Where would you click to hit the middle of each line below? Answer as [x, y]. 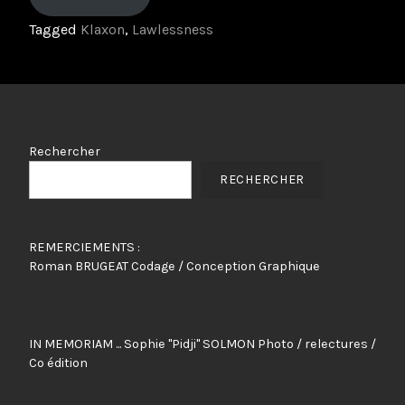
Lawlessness [173, 30]
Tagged [55, 30]
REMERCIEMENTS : [85, 248]
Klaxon [103, 30]
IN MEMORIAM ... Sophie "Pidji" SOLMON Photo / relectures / [202, 344]
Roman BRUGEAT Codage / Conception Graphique [174, 267]
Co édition [58, 363]
